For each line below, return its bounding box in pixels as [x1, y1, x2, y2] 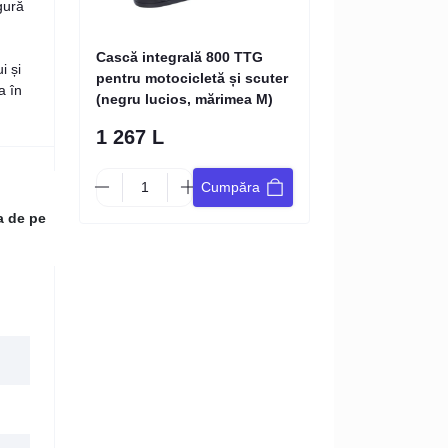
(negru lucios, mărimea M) [96, 90, 273, 107]
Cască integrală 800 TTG [96, 48, 263, 65]
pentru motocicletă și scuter [96, 69, 288, 86]
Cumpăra [201, 179, 260, 196]
